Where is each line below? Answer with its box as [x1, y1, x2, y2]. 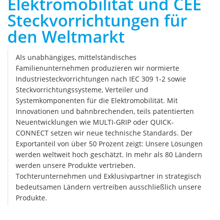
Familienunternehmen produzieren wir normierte [16, 63, 179, 73]
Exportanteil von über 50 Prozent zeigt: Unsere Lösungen [16, 138, 203, 148]
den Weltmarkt [7, 25, 125, 48]
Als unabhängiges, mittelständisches [16, 52, 137, 62]
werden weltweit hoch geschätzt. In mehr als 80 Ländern [16, 149, 202, 159]
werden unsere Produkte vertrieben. [16, 160, 136, 170]
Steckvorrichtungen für [7, 9, 187, 31]
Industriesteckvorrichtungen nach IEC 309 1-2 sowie [16, 74, 186, 83]
